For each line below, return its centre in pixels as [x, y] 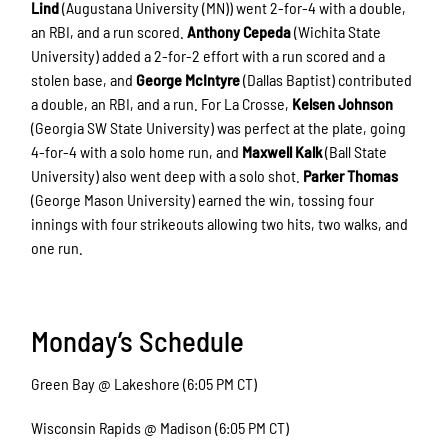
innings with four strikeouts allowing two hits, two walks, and [220, 223]
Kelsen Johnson [343, 103]
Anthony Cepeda [239, 31]
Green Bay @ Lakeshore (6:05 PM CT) [144, 384]
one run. [57, 247]
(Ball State [355, 151]
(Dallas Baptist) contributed [326, 79]
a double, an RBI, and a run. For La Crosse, [162, 103]
